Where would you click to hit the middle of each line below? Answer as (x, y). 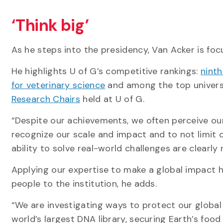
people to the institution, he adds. (85, 184)
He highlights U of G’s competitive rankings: (106, 71)
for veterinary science (58, 85)
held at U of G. (114, 99)
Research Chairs (46, 99)
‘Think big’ (50, 25)
